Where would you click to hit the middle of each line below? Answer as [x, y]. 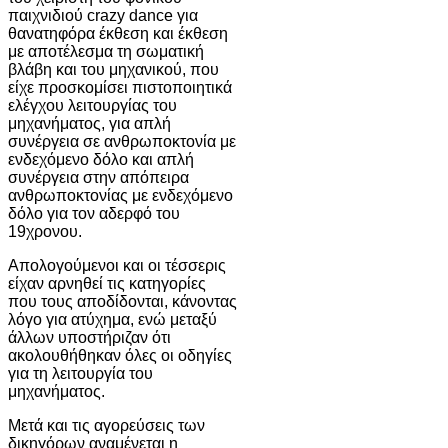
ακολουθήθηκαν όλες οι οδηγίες [120, 355]
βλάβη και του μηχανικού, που [113, 69]
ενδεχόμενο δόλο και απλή [101, 159]
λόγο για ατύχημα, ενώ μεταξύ [112, 319]
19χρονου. [45, 231]
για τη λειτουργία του [80, 373]
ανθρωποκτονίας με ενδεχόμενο [120, 195]
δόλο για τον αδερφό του [94, 213]
